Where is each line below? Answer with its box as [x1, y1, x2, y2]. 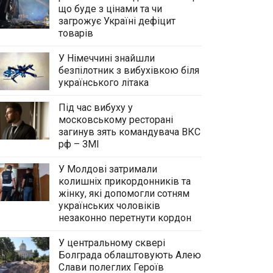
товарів [58, 27, 93, 39]
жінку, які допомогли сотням [58, 187, 190, 199]
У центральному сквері [58, 236, 165, 249]
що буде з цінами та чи [58, 2, 162, 15]
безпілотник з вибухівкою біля [58, 64, 199, 76]
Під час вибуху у [58, 101, 133, 113]
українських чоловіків [58, 199, 160, 211]
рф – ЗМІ [58, 138, 99, 150]
